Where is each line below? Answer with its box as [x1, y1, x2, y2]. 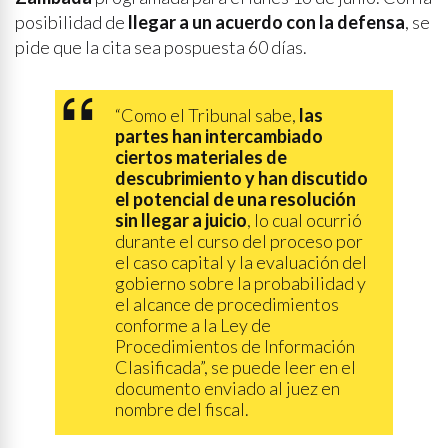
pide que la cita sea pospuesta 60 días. [15, 36, 307, 58]
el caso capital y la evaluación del [115, 251, 367, 273]
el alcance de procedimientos [115, 293, 339, 315]
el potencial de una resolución [115, 188, 356, 210]
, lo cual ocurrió [247, 209, 362, 231]
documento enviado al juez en [115, 377, 340, 399]
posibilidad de [15, 11, 128, 33]
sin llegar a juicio [115, 209, 247, 231]
